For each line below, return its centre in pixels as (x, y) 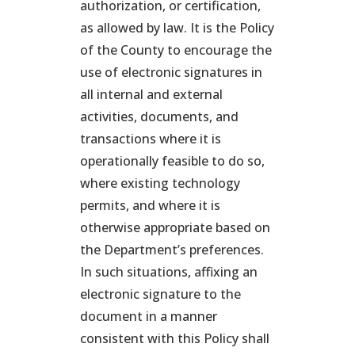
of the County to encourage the (176, 50)
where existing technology (160, 183)
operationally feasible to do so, (172, 161)
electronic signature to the (160, 294)
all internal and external (151, 94)
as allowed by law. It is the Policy (177, 28)
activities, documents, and (159, 116)
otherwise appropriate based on (175, 227)
